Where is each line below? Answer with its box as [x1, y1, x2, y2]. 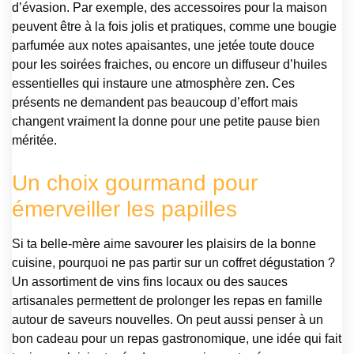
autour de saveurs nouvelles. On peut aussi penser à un [12, 313, 323, 327]
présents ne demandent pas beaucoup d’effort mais [12, 96, 298, 110]
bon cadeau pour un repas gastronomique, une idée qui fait [12, 332, 341, 346]
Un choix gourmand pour [12, 171, 258, 196]
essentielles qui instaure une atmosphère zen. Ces [12, 77, 295, 91]
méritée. [12, 134, 57, 148]
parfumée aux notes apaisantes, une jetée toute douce [12, 39, 314, 53]
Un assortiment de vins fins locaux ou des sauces [12, 275, 288, 289]
